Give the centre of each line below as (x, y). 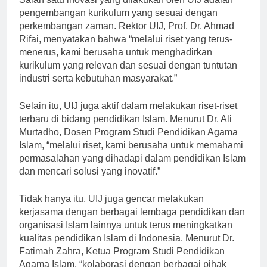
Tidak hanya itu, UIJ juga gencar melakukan (111, 209)
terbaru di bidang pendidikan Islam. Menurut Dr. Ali (125, 129)
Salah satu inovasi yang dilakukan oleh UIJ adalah (126, 10)
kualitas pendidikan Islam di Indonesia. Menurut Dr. (127, 249)
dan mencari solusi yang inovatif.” (90, 182)
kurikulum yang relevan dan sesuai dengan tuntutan (128, 76)
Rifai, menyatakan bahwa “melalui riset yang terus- (126, 49)
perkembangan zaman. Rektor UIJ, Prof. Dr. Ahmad (127, 36)
